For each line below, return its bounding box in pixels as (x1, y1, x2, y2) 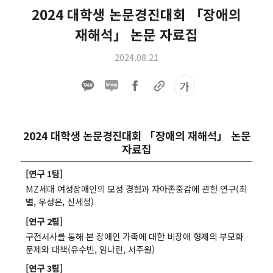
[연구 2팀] (25, 214, 63, 227)
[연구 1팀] (25, 166, 63, 180)
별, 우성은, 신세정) (25, 194, 94, 208)
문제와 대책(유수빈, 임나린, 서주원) (25, 242, 155, 255)
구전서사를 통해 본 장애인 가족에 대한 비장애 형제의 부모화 (25, 229, 243, 243)
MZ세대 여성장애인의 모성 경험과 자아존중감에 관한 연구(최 (25, 182, 247, 195)
